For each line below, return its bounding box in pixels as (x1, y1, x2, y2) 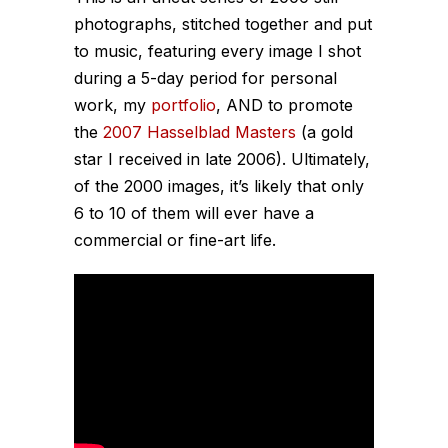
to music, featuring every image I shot (74, 41, 361, 61)
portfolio (151, 95, 216, 115)
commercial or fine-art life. (74, 230, 276, 250)
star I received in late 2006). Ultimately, (74, 149, 370, 169)
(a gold (296, 122, 353, 142)
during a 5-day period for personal (74, 68, 337, 88)
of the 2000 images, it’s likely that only (74, 176, 364, 196)
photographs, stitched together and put (74, 14, 372, 34)
